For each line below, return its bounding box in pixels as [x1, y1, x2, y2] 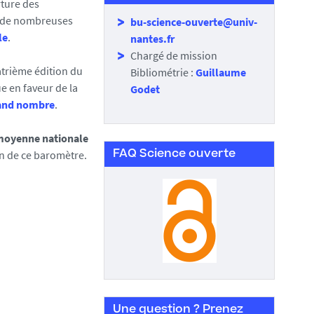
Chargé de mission [130, 48, 217, 62]
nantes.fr [130, 32, 175, 46]
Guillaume [196, 65, 246, 79]
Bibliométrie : [130, 65, 196, 79]
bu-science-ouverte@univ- [130, 15, 257, 29]
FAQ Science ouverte [113, 149, 235, 160]
